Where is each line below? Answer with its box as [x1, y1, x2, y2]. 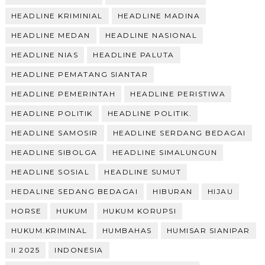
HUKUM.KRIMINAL [11, 225, 88, 235]
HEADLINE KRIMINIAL [11, 11, 103, 20]
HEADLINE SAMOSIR [11, 128, 98, 137]
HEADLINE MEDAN [11, 30, 91, 40]
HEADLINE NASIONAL [105, 30, 198, 40]
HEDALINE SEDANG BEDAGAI [11, 186, 138, 196]
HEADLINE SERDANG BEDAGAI [112, 128, 246, 137]
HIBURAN [153, 186, 193, 196]
